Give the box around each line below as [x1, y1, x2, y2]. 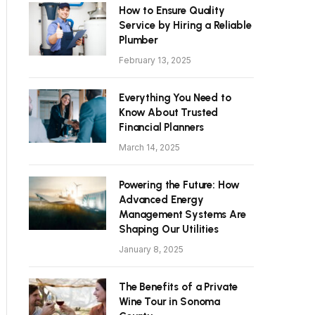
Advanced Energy [119, 193, 204, 207]
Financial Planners [119, 121, 205, 134]
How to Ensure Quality [119, 4, 225, 18]
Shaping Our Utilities [119, 223, 219, 236]
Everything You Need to [119, 91, 231, 105]
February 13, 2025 [119, 55, 191, 66]
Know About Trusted [119, 106, 219, 120]
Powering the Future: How [119, 179, 240, 192]
